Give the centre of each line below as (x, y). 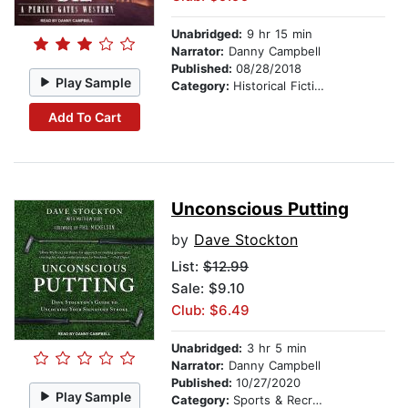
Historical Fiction (274, 86)
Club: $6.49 (210, 311)
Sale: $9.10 (208, 289)
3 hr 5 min (275, 348)
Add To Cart (84, 117)
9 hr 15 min (277, 34)
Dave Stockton (246, 240)
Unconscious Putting (260, 209)
